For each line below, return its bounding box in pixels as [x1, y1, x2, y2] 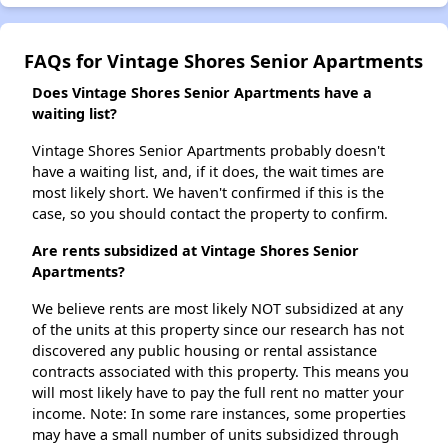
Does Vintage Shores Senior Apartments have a [32, 83, 372, 103]
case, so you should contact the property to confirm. [32, 204, 388, 224]
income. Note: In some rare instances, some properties [32, 404, 406, 424]
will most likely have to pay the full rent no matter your [32, 383, 404, 403]
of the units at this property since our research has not [32, 320, 404, 340]
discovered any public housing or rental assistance [32, 341, 377, 361]
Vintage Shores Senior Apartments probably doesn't [32, 141, 385, 161]
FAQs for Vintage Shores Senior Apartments [24, 48, 423, 74]
